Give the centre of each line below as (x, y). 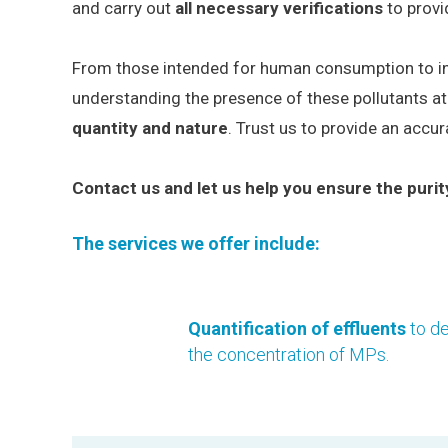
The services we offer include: (196, 243)
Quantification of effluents (297, 328)
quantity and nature (150, 128)
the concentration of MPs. (288, 354)
